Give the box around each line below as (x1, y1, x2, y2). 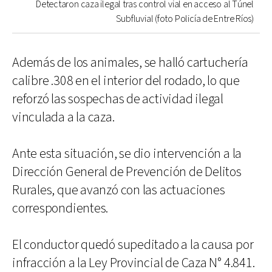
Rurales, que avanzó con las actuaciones (12, 181, 225, 199)
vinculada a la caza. (12, 108, 115, 126)
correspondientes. (12, 199, 109, 217)
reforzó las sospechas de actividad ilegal (12, 90, 223, 108)
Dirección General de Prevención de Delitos (12, 163, 242, 181)
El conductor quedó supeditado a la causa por (12, 236, 254, 254)
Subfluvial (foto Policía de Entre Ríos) (115, 12, 254, 25)
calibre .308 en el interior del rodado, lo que (12, 72, 240, 90)
